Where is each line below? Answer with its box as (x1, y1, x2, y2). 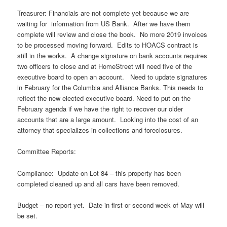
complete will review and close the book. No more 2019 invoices (17, 29, 208, 40)
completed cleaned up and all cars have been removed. (17, 178, 180, 188)
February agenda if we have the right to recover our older (17, 104, 183, 114)
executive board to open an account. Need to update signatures (17, 72, 208, 82)
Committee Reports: (17, 146, 77, 157)
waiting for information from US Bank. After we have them (17, 19, 191, 29)
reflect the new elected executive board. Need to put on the (17, 93, 191, 103)
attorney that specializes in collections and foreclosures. (17, 125, 183, 135)
